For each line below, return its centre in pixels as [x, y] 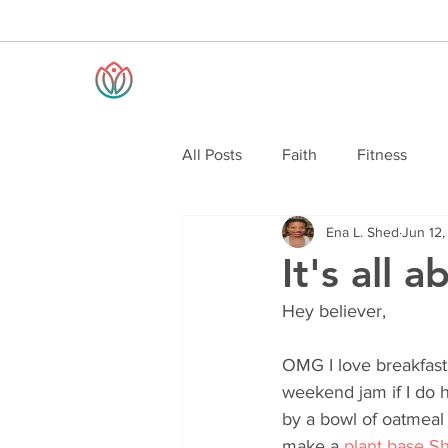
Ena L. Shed [362, 231]
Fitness [382, 154]
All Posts [212, 154]
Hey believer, [334, 311]
